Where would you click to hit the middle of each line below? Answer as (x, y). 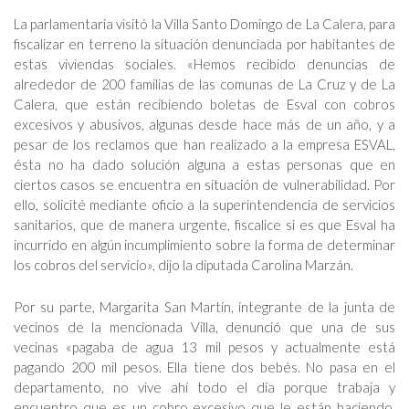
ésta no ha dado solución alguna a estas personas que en (204, 164)
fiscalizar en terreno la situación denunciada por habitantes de (204, 44)
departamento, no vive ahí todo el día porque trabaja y (204, 387)
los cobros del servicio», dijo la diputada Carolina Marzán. (184, 265)
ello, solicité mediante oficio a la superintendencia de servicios (204, 204)
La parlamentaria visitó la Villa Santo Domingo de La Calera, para (204, 24)
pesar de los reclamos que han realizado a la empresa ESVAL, (204, 144)
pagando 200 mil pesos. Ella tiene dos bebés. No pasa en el (204, 367)
